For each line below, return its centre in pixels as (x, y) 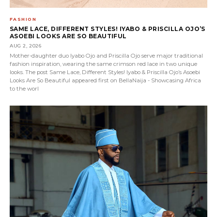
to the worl (24, 88)
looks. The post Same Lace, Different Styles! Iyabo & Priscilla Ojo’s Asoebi (105, 72)
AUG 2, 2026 (26, 46)
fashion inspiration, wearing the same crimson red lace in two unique (103, 64)
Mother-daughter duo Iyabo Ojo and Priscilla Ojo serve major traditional (106, 55)
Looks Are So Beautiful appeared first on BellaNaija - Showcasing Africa (105, 80)
